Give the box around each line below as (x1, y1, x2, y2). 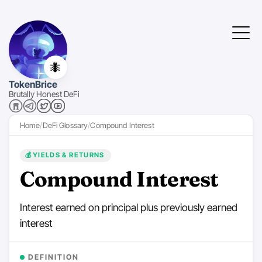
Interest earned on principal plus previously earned (19, 201, 237, 213)
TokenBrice (9, 78, 57, 90)
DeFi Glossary (42, 120, 88, 130)
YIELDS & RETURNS (32, 151, 105, 160)
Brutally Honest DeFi (9, 89, 80, 99)
